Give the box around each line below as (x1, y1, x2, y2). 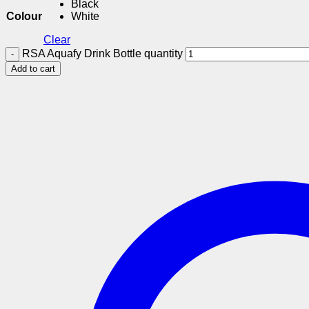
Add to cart (11, 63, 55, 74)
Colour (6, 10, 42, 23)
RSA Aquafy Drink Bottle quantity (22, 48, 183, 60)
